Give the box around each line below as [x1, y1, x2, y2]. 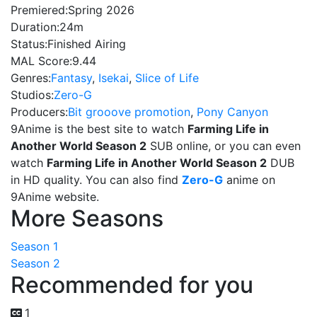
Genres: [11, 71, 51, 85]
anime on [223, 173, 275, 187]
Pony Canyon [197, 105, 268, 119]
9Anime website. [11, 190, 99, 204]
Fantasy [51, 71, 92, 85]
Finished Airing [47, 37, 126, 51]
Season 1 [11, 239, 58, 253]
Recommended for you [11, 271, 253, 299]
